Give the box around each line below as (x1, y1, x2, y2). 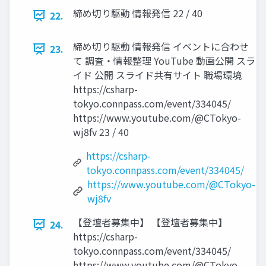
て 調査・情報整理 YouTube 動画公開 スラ (73, 53, 255, 68)
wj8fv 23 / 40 (73, 125, 129, 140)
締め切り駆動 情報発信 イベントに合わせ (73, 39, 249, 54)
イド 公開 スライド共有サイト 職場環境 (73, 68, 242, 83)
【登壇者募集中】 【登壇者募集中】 (73, 215, 227, 230)
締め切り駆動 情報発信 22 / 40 (73, 6, 202, 21)
